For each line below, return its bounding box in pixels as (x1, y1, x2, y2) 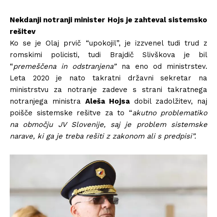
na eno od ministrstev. (116, 62, 208, 71)
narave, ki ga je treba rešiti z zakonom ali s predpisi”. (10, 132, 196, 141)
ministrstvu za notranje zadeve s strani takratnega (10, 85, 207, 94)
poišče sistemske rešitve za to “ (10, 108, 132, 118)
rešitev (10, 27, 35, 36)
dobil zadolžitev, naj (130, 97, 207, 106)
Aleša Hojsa (85, 97, 130, 106)
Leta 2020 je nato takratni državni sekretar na (10, 74, 207, 83)
